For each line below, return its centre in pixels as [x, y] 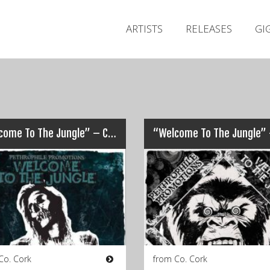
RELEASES [209, 29]
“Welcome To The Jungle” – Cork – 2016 [112, 133]
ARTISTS [144, 29]
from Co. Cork [180, 259]
